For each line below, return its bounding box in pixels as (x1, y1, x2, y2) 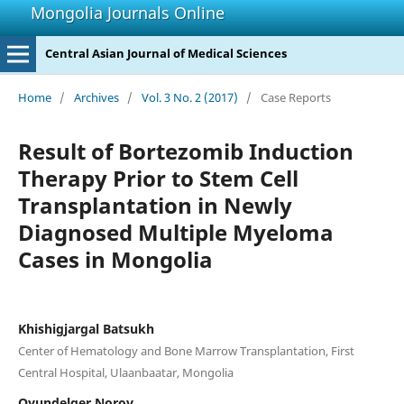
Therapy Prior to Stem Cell (17, 162, 298, 193)
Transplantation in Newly (17, 189, 292, 220)
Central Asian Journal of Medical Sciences (44, 45, 287, 61)
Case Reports (260, 88, 331, 106)
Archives (73, 88, 119, 106)
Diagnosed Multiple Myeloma (17, 216, 334, 247)
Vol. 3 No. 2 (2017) (141, 88, 238, 106)
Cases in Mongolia (17, 243, 213, 274)
